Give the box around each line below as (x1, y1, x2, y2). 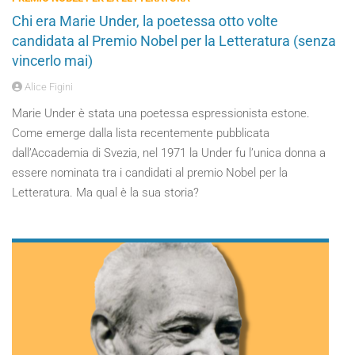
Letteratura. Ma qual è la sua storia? (12, 185, 199, 200)
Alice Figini (22, 81, 73, 93)
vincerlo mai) (12, 52, 93, 69)
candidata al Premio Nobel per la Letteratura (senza (12, 32, 336, 49)
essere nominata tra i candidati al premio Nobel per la (12, 166, 288, 180)
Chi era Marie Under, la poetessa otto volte (12, 13, 278, 29)
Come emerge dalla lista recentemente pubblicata (12, 126, 269, 140)
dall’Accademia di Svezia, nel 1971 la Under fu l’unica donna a (12, 146, 326, 160)
